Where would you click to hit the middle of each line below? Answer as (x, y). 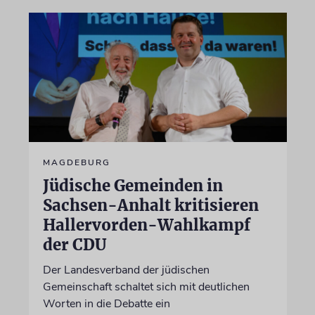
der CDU (74, 244)
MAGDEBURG (76, 162)
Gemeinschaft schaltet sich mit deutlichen (146, 287)
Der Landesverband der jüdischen (126, 270)
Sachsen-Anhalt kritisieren (150, 205)
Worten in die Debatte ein (106, 303)
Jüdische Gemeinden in (133, 185)
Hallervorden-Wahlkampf (146, 225)
